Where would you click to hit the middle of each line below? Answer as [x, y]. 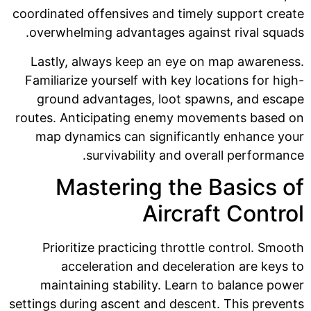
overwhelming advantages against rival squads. [167, 33]
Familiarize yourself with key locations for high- [165, 80]
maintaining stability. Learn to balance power [172, 285]
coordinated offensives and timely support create [158, 14]
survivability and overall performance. [195, 155]
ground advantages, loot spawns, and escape [170, 99]
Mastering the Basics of [180, 187]
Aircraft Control [223, 214]
